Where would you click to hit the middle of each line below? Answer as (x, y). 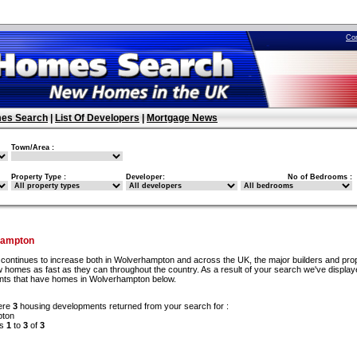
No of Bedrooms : (320, 177)
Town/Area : (33, 147)
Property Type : (39, 177)
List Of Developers (97, 118)
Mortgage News (182, 118)
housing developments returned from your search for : (123, 306)
